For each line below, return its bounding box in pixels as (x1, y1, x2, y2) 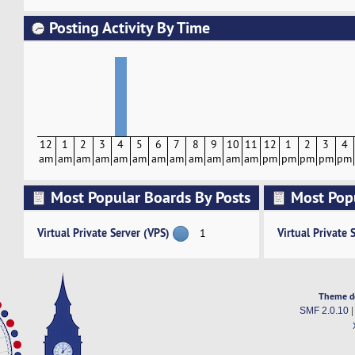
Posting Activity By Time (48, 17, 210, 39)
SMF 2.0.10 (299, 306, 349, 316)
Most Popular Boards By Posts (50, 186, 250, 208)
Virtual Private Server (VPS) (37, 224, 170, 240)
